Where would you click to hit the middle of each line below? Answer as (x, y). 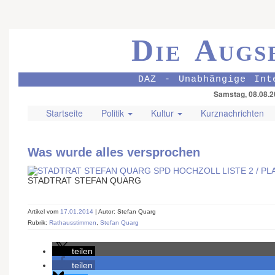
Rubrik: (38, 223)
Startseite (64, 113)
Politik (114, 113)
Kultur (164, 113)
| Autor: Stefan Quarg (126, 212)
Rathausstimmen (73, 223)
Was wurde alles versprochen (114, 152)
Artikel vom (44, 212)
